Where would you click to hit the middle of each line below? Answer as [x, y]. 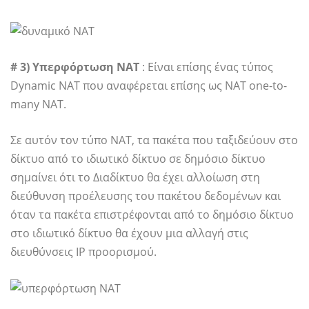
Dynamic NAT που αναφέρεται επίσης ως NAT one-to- [149, 85]
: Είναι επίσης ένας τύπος [206, 67]
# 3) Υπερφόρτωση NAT [75, 67]
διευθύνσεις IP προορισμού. [83, 251]
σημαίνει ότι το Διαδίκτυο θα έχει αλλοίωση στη [135, 177]
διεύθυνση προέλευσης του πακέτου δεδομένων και [146, 196]
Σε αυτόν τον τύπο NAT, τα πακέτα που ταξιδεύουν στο [154, 140]
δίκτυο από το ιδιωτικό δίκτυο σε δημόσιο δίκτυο [138, 158]
